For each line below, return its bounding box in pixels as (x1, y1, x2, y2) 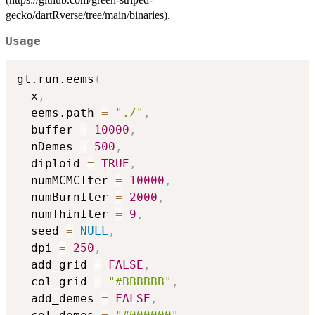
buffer (17, 123, 80, 137)
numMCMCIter (17, 174, 115, 188)
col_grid (17, 275, 94, 289)
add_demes (17, 292, 101, 306)
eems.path (17, 106, 101, 120)
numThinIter (17, 207, 115, 221)
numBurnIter (17, 191, 115, 205)
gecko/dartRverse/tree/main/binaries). (6, 8, 170, 21)
